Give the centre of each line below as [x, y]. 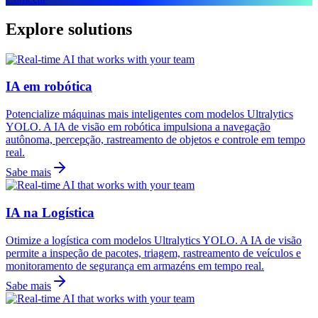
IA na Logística [50, 212]
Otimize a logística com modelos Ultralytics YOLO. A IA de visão [154, 240]
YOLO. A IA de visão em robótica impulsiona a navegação [138, 127]
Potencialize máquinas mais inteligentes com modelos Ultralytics [149, 114]
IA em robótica [49, 87]
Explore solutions [69, 29]
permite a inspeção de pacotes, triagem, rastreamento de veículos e [153, 253]
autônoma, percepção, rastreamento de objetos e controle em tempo [155, 140]
